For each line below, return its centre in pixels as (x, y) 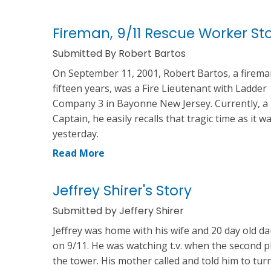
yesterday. (76, 133)
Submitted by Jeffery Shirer (118, 211)
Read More (79, 153)
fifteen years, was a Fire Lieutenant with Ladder (160, 88)
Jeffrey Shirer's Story (122, 190)
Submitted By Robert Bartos (119, 53)
